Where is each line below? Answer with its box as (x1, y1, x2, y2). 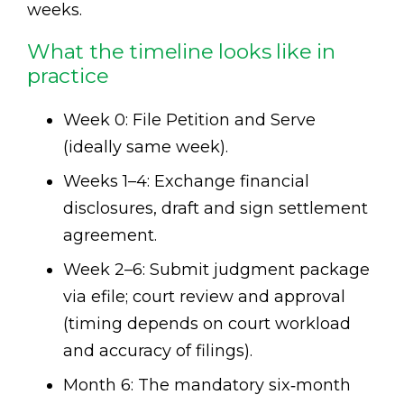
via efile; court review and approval (63, 286, 345, 307)
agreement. (63, 225, 157, 245)
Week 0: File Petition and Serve (63, 109, 316, 130)
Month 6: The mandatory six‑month (63, 374, 351, 395)
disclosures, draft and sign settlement (63, 197, 368, 218)
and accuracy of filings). (63, 340, 252, 361)
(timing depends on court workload (63, 313, 351, 334)
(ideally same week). (63, 136, 228, 157)
